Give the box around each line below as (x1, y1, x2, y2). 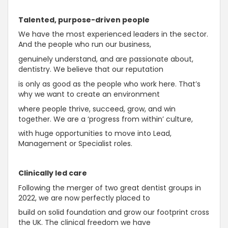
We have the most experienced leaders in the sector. (18, 29, 208, 40)
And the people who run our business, (18, 39, 153, 50)
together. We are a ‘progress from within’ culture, (18, 113, 195, 124)
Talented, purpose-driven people (18, 14, 151, 25)
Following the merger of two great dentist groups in (18, 182, 201, 193)
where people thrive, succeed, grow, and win (18, 103, 176, 114)
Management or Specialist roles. (18, 138, 134, 149)
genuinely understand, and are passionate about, (18, 54, 193, 65)
